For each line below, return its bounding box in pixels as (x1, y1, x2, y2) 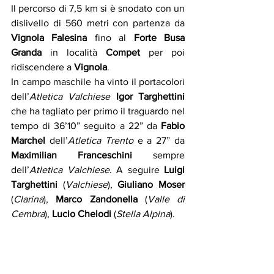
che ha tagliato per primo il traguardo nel (11, 105, 185, 116)
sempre (132, 149, 185, 160)
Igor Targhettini (116, 91, 185, 102)
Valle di (147, 193, 185, 204)
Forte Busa (133, 32, 185, 43)
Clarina (13, 193, 43, 204)
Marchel (11, 135, 50, 146)
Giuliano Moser (117, 179, 185, 190)
